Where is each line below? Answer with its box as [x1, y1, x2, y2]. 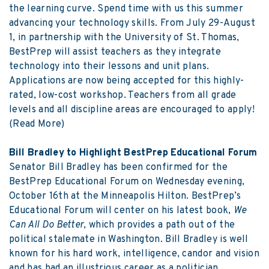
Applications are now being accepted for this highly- [9, 75, 244, 88]
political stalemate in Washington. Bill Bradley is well [9, 234, 249, 246]
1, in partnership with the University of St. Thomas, [9, 32, 240, 44]
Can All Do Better [9, 219, 84, 232]
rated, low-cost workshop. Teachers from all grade [9, 89, 237, 102]
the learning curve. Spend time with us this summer [9, 3, 244, 16]
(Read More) [9, 118, 65, 131]
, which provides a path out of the [83, 219, 235, 232]
